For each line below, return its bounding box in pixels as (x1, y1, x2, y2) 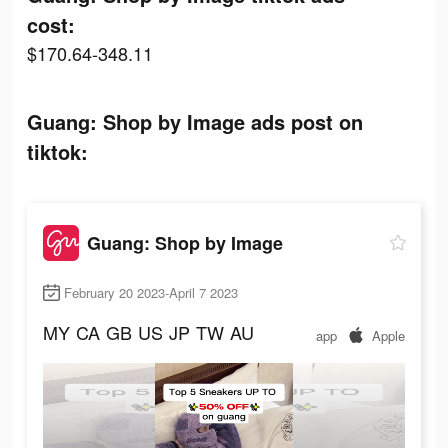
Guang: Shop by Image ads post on (27, 107, 363, 136)
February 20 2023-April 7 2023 (64, 283, 238, 303)
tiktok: (27, 137, 88, 166)
